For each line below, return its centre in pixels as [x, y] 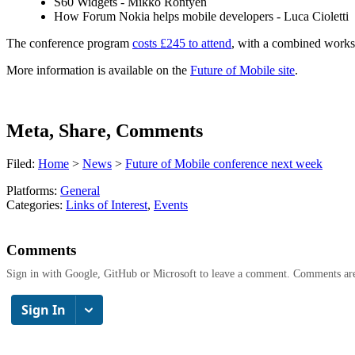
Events [171, 205]
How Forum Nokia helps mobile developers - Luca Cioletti [201, 16]
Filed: [22, 164]
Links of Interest [107, 205]
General [80, 191]
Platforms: [33, 191]
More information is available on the [98, 70]
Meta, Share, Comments [105, 130]
